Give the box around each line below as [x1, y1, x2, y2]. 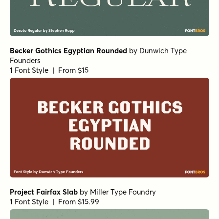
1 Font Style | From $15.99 [10, 197, 99, 207]
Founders [10, 56, 41, 66]
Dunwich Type [139, 46, 187, 56]
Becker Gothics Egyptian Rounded [10, 46, 127, 56]
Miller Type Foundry [90, 187, 156, 197]
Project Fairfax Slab [10, 187, 78, 197]
